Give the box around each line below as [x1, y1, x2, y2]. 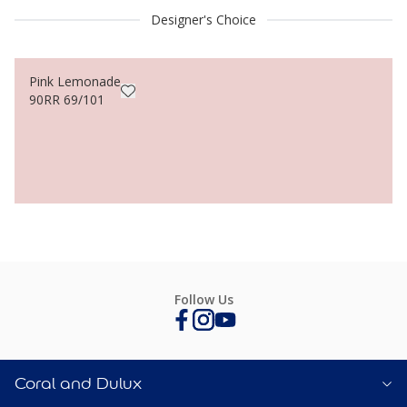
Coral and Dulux [15, 373, 142, 393]
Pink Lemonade [29, 73, 121, 90]
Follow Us [174, 291, 233, 308]
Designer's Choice [151, 11, 256, 28]
